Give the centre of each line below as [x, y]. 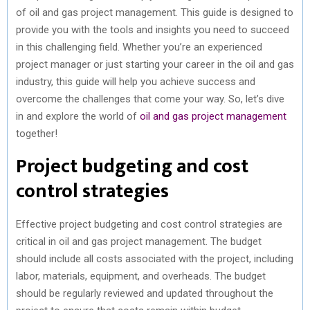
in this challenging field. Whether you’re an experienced [139, 47]
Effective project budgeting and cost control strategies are [149, 224]
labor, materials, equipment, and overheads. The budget [141, 276]
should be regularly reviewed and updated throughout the [145, 293]
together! [37, 133]
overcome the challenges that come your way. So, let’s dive [150, 99]
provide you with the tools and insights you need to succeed [153, 29]
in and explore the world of [78, 116]
